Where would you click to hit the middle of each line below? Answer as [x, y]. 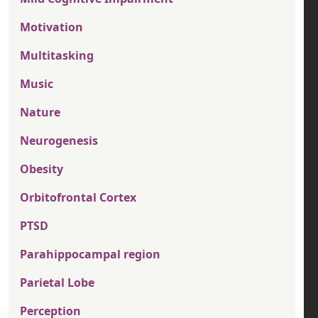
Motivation [51, 27]
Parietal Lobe [57, 283]
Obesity [42, 169]
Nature [40, 113]
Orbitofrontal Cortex [78, 198]
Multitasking [57, 56]
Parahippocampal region [90, 254]
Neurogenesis [59, 141]
